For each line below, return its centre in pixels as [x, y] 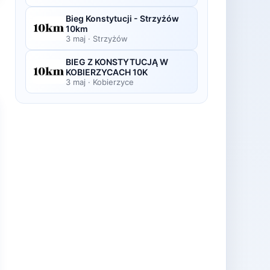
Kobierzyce [113, 82]
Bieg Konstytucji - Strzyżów [122, 18]
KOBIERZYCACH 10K [107, 72]
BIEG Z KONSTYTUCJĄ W [117, 62]
